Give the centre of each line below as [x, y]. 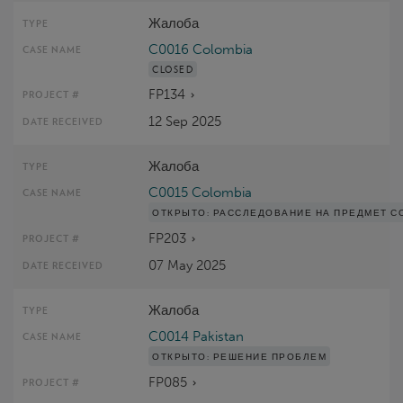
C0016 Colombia [201, 49]
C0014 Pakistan [197, 336]
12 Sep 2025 [185, 121]
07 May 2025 [188, 265]
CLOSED [173, 69]
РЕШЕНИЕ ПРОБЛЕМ [270, 356]
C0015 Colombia [201, 192]
